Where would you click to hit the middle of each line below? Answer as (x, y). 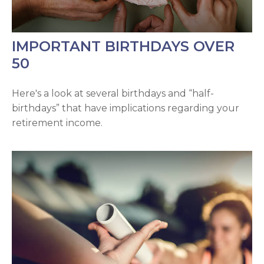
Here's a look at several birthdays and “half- (113, 94)
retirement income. (57, 123)
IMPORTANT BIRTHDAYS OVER (123, 47)
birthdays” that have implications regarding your (126, 108)
